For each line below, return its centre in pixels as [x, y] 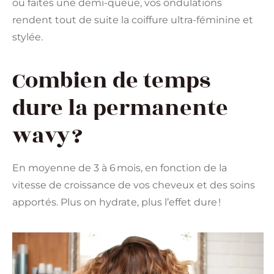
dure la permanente [120, 108]
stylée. [28, 37]
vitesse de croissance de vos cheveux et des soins [134, 185]
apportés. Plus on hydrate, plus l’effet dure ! [117, 202]
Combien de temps [111, 80]
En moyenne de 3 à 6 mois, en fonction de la [120, 168]
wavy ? [47, 135]
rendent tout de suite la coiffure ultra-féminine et [133, 20]
